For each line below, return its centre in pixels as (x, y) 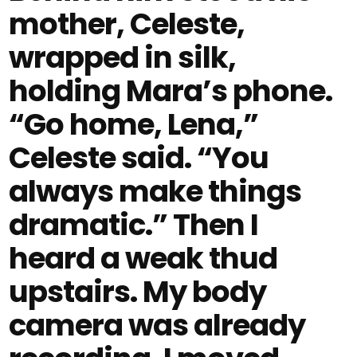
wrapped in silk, (123, 57)
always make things (155, 191)
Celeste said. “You (139, 158)
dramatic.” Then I (134, 225)
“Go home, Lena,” (134, 124)
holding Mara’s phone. (171, 91)
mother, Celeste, (127, 24)
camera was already (157, 325)
